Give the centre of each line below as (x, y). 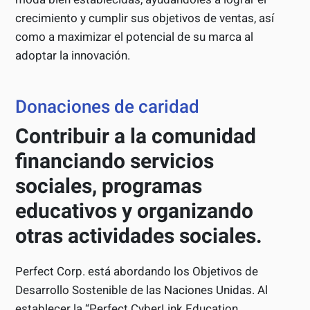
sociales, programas (109, 186)
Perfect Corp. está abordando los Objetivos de (137, 272)
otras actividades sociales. (139, 236)
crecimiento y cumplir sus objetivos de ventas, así (145, 18)
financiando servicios (115, 161)
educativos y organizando (135, 211)
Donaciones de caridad (108, 107)
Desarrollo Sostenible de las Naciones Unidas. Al (142, 290)
